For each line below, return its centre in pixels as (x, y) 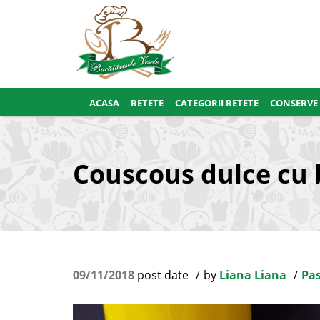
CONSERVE (294, 103)
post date (161, 275)
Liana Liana (253, 275)
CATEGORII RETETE (217, 103)
